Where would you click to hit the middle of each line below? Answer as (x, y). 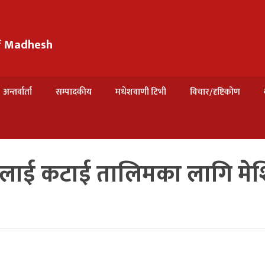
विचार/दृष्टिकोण (215, 92)
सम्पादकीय (74, 92)
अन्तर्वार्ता (17, 92)
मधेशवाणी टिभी (141, 92)
